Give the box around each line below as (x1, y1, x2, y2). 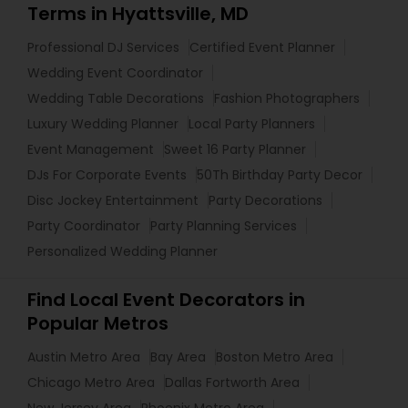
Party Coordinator (27, 217, 140, 235)
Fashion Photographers (214, 89, 360, 107)
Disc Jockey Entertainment (27, 191, 199, 209)
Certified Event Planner (189, 38, 335, 56)
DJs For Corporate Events (27, 166, 187, 184)
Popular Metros (27, 311, 168, 336)
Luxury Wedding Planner (27, 115, 178, 133)
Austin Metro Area (27, 348, 140, 366)
